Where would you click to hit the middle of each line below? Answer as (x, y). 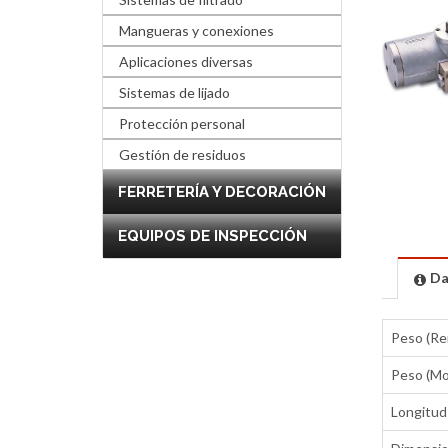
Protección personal (182, 123)
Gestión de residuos (182, 154)
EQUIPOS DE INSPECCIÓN (212, 236)
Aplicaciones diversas (186, 61)
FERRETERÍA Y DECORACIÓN (222, 192)
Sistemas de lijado (174, 92)
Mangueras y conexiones (196, 30)
